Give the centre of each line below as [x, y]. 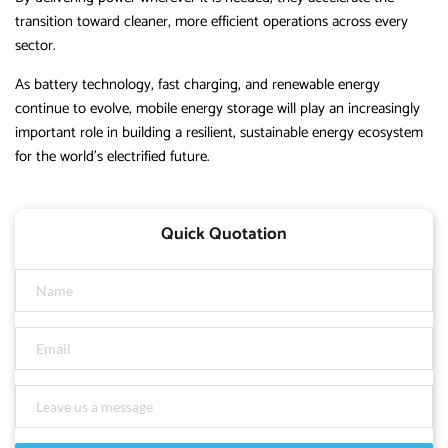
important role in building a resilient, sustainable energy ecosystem [219, 133]
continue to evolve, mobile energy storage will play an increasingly [217, 109]
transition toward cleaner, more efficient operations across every [211, 22]
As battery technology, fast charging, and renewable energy [197, 85]
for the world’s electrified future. [112, 157]
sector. [35, 46]
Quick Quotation [224, 234]
